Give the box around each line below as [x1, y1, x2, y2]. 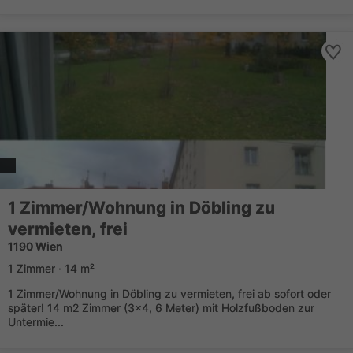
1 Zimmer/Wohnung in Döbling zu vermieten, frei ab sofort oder [8, 287, 331, 300]
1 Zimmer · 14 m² [8, 262, 95, 275]
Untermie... [8, 315, 64, 329]
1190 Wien [8, 240, 63, 253]
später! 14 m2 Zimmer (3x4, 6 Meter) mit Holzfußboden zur [8, 301, 314, 314]
